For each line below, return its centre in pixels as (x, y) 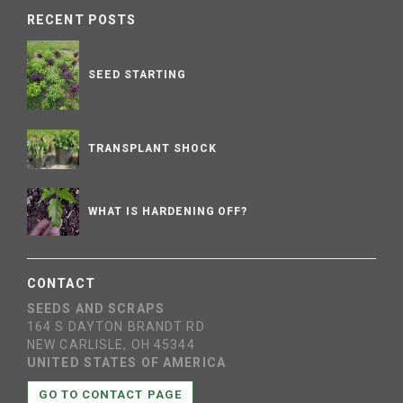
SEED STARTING (137, 74)
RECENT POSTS (82, 19)
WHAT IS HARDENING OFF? (168, 211)
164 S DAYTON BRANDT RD (116, 327)
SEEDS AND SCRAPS (96, 309)
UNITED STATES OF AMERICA (126, 363)
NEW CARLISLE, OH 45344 (111, 345)
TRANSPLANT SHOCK (152, 148)
